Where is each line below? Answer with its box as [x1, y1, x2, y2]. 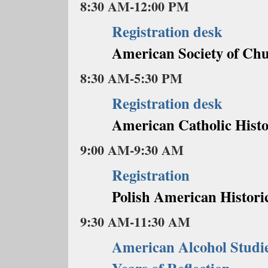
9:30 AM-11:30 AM [80, 212, 190, 232]
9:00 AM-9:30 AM [80, 140, 184, 160]
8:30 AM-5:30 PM [80, 68, 182, 88]
